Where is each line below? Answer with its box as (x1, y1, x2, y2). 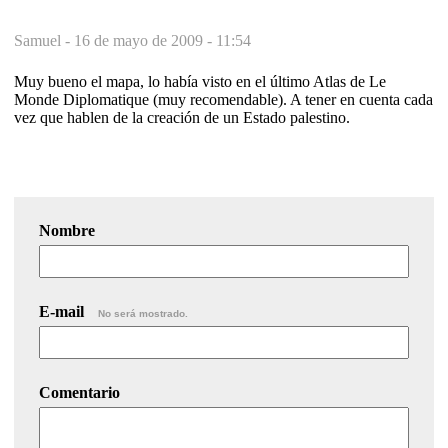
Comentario (39, 383, 120, 401)
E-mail (39, 302, 88, 320)
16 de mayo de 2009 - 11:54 (74, 31, 251, 49)
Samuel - (14, 31, 74, 49)
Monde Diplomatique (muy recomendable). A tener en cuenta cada (14, 90, 433, 108)
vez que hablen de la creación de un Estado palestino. (14, 108, 350, 126)
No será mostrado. (98, 307, 188, 319)
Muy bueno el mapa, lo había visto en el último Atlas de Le (14, 72, 386, 90)
